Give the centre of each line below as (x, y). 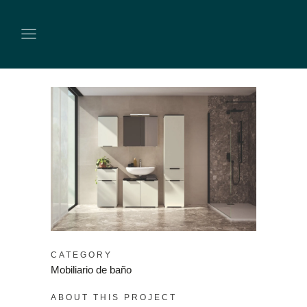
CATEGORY (82, 255)
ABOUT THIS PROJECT (114, 297)
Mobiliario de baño (91, 269)
